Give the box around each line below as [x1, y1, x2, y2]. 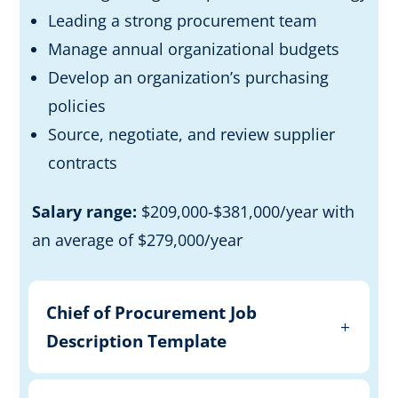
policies [48, 94, 107, 116]
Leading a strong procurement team [48, 9, 318, 31]
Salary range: [32, 200, 138, 222]
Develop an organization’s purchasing [48, 66, 330, 88]
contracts [48, 151, 118, 173]
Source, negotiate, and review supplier [48, 123, 336, 145]
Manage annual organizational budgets [48, 37, 340, 60]
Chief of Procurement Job [46, 300, 258, 324]
